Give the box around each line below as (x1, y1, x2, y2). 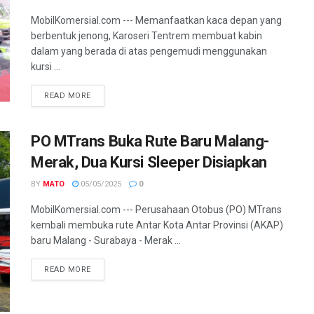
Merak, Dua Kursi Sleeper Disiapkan (31, 153, 268, 172)
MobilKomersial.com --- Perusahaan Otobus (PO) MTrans (31, 204, 282, 216)
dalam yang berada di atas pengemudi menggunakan (31, 46, 267, 57)
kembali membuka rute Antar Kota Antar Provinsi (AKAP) (31, 219, 283, 231)
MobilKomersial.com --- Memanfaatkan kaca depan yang (31, 15, 282, 27)
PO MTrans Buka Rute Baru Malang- (31, 132, 269, 151)
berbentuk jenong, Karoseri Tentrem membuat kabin (31, 30, 262, 42)
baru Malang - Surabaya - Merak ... (31, 235, 181, 247)
